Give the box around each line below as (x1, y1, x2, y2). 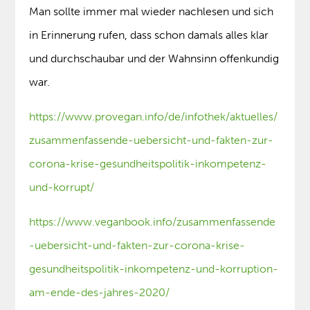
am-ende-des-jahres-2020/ (29, 286, 170, 300)
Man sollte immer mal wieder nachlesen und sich (29, 5, 274, 19)
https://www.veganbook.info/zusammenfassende (29, 215, 276, 229)
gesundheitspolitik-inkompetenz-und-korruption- (29, 262, 279, 276)
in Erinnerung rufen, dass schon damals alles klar (29, 28, 269, 42)
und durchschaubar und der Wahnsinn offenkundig (29, 52, 280, 66)
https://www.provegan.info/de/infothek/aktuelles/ (29, 110, 278, 124)
